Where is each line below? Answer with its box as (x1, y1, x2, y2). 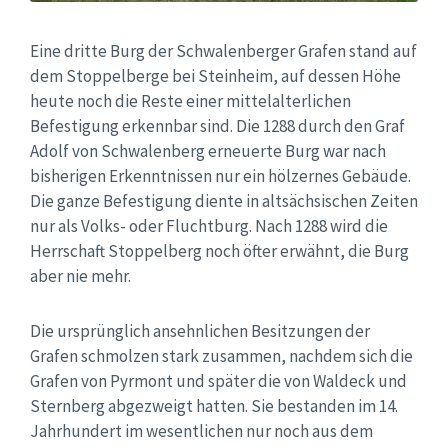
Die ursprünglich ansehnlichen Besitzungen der (30, 320, 370, 342)
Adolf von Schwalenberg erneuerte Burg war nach (30, 140, 386, 162)
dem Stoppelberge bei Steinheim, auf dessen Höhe (30, 65, 401, 87)
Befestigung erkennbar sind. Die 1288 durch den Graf (30, 115, 405, 137)
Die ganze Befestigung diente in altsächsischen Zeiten (30, 190, 418, 212)
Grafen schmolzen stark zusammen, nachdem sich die (30, 345, 413, 367)
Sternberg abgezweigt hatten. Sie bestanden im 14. (30, 395, 398, 417)
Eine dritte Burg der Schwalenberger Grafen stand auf (30, 40, 417, 62)
